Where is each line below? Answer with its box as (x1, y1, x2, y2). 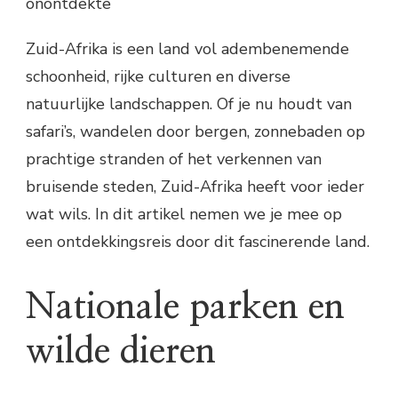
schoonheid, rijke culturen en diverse (26, 66, 291, 88)
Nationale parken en (26, 290, 345, 326)
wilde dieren (26, 334, 216, 370)
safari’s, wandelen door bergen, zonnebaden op (26, 121, 365, 143)
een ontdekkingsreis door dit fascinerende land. (26, 231, 370, 253)
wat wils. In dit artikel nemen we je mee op (26, 203, 342, 226)
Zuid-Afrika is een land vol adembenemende (26, 38, 349, 60)
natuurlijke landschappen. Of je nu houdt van (26, 93, 352, 115)
